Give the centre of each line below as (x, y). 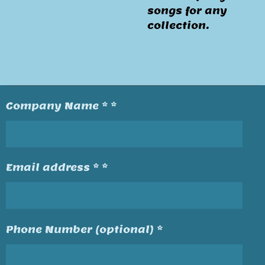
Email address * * (57, 167)
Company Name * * (61, 106)
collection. (178, 25)
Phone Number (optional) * (84, 229)
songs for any (187, 11)
